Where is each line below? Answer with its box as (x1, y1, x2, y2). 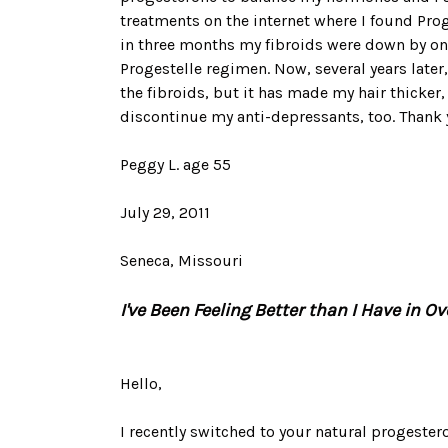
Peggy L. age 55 (120, 155, 235, 174)
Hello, (120, 374, 162, 393)
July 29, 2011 (120, 203, 210, 222)
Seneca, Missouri (120, 251, 243, 270)
